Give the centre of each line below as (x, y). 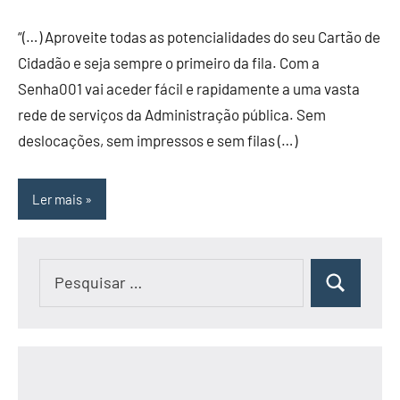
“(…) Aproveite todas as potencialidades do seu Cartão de (199, 37)
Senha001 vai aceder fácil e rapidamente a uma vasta (189, 89)
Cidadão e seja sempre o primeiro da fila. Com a (169, 63)
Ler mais (57, 199)
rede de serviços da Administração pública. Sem (172, 115)
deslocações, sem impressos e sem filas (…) (158, 141)
